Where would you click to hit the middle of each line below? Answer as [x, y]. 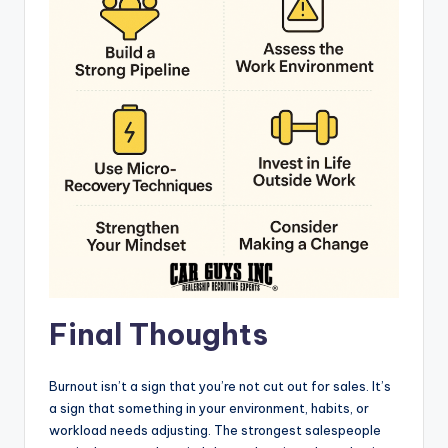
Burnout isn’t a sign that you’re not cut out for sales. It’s [220, 385]
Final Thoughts [158, 334]
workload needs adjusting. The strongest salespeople [215, 429]
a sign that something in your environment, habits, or [209, 407]
